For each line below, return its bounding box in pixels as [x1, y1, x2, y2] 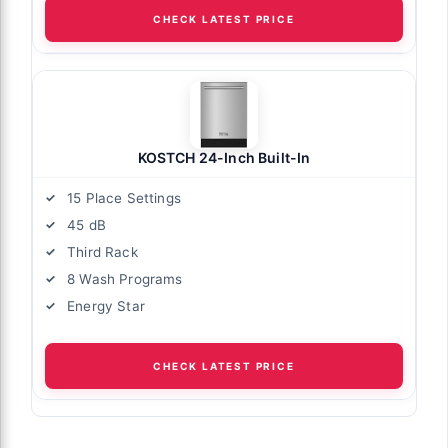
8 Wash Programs [67, 271, 183, 288]
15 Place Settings [67, 190, 181, 207]
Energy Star [67, 298, 145, 315]
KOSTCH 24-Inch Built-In [137, 149, 311, 167]
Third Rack [67, 244, 138, 261]
